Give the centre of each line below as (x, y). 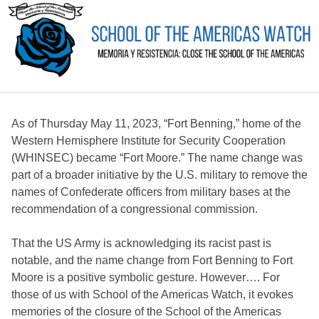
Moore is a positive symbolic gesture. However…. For (146, 277)
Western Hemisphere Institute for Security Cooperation (148, 141)
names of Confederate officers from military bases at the (151, 192)
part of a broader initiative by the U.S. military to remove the (159, 175)
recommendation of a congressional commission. (136, 209)
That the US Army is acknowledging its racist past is (141, 243)
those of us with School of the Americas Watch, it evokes (152, 294)
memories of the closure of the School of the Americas (146, 312)
